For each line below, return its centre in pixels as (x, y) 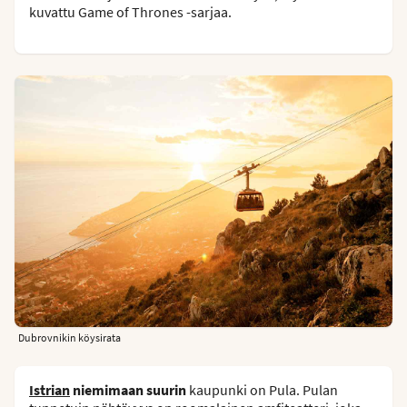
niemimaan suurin (128, 389)
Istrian (50, 389)
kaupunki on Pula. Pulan (262, 389)
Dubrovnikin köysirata (69, 337)
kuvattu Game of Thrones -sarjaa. (130, 11)
